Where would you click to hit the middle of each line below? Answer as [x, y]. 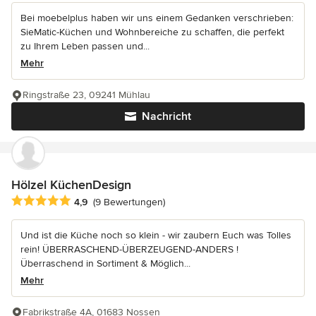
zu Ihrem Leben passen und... [85, 46]
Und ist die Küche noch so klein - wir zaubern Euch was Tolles [156, 235]
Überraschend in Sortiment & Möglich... [105, 263]
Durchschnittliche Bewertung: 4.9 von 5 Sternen [129, 201]
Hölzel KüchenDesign [71, 184]
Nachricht [166, 116]
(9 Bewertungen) [129, 202]
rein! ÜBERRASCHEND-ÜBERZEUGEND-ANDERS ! [129, 249]
